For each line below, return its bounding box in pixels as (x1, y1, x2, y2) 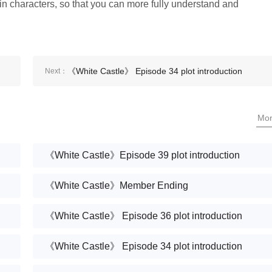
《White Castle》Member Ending (45, 180, 188, 191)
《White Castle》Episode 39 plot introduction (45, 150, 240, 160)
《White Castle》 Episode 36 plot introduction (45, 211, 242, 221)
